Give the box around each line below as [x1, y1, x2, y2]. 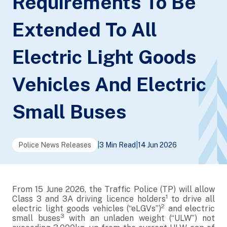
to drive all [167, 194, 215, 204]
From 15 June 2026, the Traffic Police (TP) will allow [12, 184, 215, 194]
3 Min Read [99, 141, 136, 149]
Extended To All [12, 18, 157, 41]
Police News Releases [18, 141, 91, 149]
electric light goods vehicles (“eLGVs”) [12, 204, 161, 213]
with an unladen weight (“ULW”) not [64, 213, 215, 223]
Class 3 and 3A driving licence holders [12, 194, 166, 204]
